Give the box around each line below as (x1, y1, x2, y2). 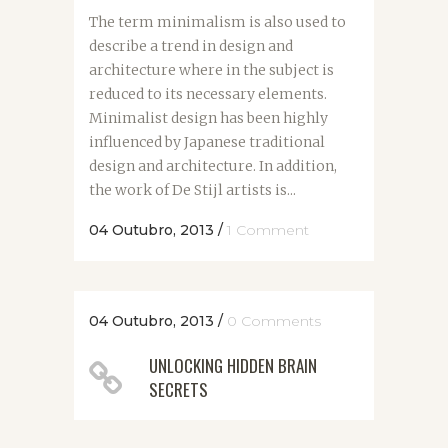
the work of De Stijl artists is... (89, 181, 296, 200)
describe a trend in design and (89, 37, 293, 56)
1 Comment (227, 221, 309, 240)
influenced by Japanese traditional (89, 133, 325, 152)
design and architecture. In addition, (89, 157, 337, 176)
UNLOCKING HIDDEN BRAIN (149, 353, 317, 378)
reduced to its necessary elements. (89, 85, 327, 104)
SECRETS (149, 377, 208, 402)
